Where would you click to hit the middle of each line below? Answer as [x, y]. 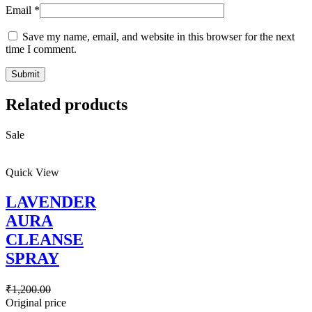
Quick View [32, 172]
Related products [67, 104]
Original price [36, 303]
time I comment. [41, 49]
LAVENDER [51, 202]
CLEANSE [45, 239]
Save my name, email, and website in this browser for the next [158, 36]
